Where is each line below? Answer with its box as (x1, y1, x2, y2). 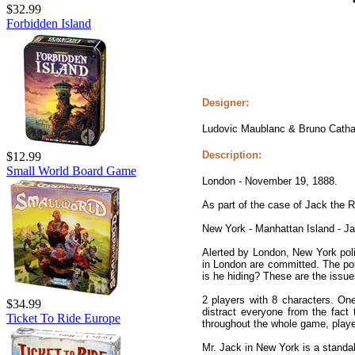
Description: (202, 148, 261, 161)
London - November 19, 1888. (202, 174, 338, 187)
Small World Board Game (6, 164, 136, 177)
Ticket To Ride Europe (6, 311, 120, 325)
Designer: (202, 96, 249, 109)
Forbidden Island (6, 17, 91, 30)
